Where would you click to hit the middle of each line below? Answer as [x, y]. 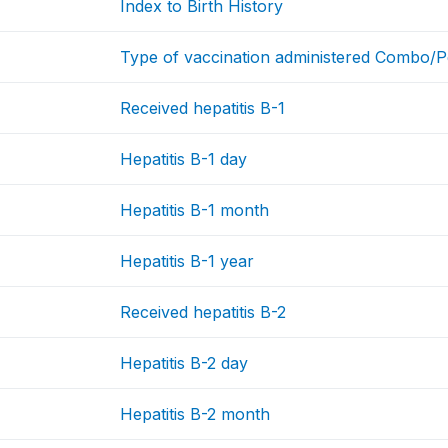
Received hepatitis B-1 [203, 108]
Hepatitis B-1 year [187, 261]
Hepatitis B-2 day [184, 363]
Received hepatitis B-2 [203, 312]
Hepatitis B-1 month [195, 210]
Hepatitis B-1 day [184, 159]
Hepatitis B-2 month [195, 414]
